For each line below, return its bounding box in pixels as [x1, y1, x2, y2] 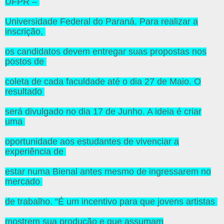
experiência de [5, 146, 66, 157]
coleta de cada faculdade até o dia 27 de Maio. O [5, 76, 201, 87]
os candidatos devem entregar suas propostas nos [5, 46, 206, 57]
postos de [5, 56, 46, 67]
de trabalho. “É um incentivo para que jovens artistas [5, 196, 217, 207]
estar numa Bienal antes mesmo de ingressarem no [5, 166, 211, 177]
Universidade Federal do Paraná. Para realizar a [5, 16, 198, 27]
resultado [5, 86, 44, 97]
